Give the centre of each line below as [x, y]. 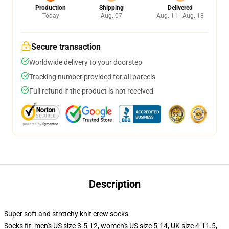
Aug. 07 [111, 16]
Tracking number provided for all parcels [92, 77]
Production [51, 8]
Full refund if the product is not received [91, 91]
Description [114, 184]
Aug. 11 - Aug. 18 [180, 16]
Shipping [111, 8]
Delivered [180, 8]
